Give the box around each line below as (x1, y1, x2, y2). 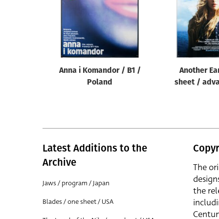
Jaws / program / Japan (43, 178, 109, 188)
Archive (43, 156, 76, 168)
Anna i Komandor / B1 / (59, 67, 141, 75)
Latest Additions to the (43, 142, 147, 154)
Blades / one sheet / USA (43, 197, 113, 206)
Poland (87, 79, 112, 87)
